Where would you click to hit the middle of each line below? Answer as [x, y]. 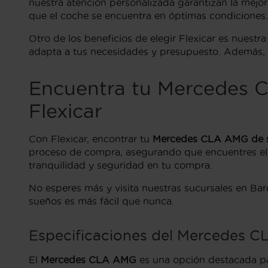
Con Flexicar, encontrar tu [91, 139]
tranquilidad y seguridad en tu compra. [121, 165]
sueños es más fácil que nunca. [101, 201]
